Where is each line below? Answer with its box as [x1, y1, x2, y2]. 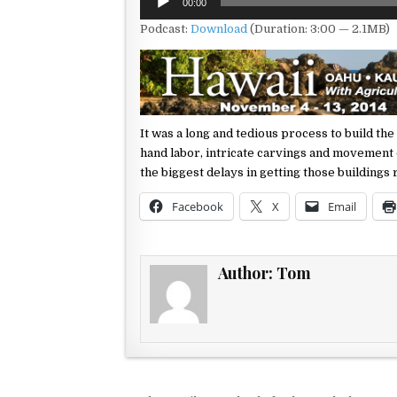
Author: [218, 262, 277, 284]
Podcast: [140, 22, 191, 35]
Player [139, 5, 177, 19]
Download [191, 22, 247, 35]
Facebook [172, 198, 223, 215]
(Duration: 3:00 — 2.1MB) [247, 22, 390, 35]
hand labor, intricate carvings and [140, 146, 332, 160]
